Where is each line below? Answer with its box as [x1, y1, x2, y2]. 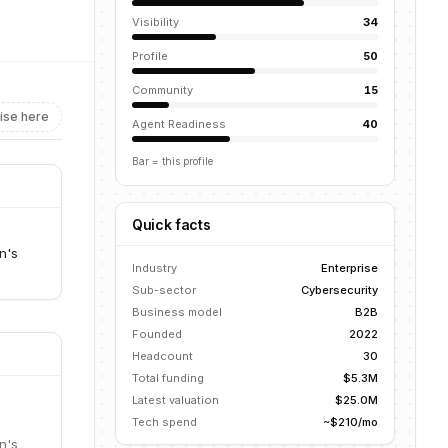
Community [132, 83, 193, 97]
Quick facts [132, 216, 211, 233]
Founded [132, 327, 182, 341]
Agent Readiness [132, 117, 226, 131]
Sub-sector [132, 283, 196, 297]
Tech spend [132, 415, 197, 429]
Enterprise [321, 261, 378, 275]
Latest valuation [132, 393, 219, 407]
